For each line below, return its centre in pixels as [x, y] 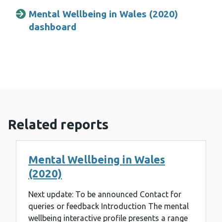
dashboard [53, 27]
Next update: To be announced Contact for [105, 194]
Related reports [58, 125]
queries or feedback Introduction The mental [109, 206]
